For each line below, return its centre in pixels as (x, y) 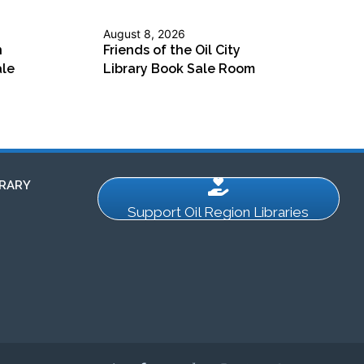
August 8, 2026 (144, 34)
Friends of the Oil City (172, 50)
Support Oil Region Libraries (219, 212)
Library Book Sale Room (179, 69)
